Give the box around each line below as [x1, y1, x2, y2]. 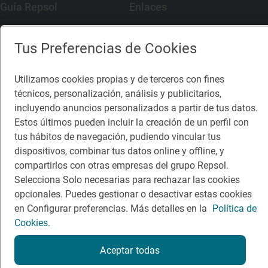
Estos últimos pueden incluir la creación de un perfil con [14, 117, 249, 128]
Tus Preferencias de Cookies [14, 40, 197, 57]
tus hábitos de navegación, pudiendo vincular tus [14, 131, 221, 142]
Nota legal [184, 153, 227, 165]
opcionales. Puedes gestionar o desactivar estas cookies [14, 188, 252, 200]
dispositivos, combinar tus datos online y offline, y [14, 145, 224, 157]
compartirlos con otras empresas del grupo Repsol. [14, 160, 229, 171]
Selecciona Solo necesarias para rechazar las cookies [14, 174, 240, 185]
